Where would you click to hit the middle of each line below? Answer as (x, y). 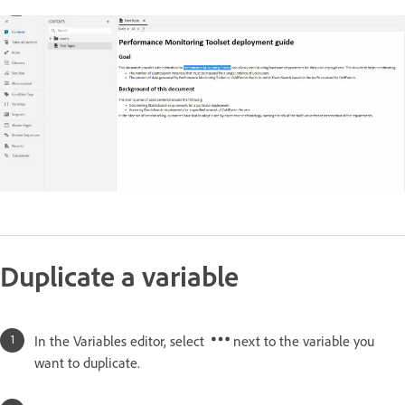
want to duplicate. (87, 363)
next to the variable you (302, 341)
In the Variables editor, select (123, 341)
